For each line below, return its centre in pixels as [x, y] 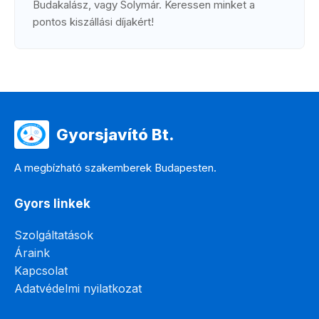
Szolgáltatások [54, 235]
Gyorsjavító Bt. [116, 134]
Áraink [32, 253]
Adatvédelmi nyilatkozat [78, 288]
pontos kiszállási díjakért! [93, 22]
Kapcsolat [41, 271]
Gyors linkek [52, 204]
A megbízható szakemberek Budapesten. [115, 168]
